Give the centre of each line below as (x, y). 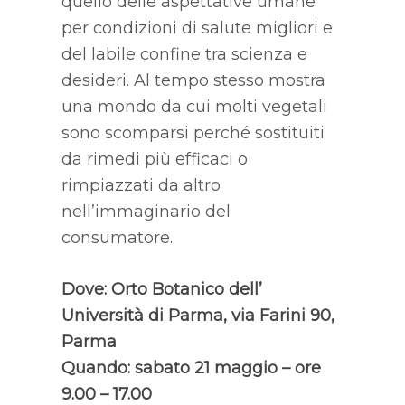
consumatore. (117, 237)
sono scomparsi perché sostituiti (193, 132)
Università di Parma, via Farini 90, (198, 315)
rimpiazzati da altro (141, 185)
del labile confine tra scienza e (184, 54)
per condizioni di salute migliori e (197, 28)
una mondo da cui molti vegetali (194, 106)
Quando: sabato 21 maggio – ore (191, 367)
